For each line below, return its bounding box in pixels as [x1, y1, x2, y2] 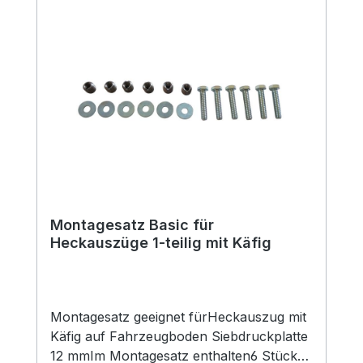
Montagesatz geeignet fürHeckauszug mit [50, 309, 306, 325]
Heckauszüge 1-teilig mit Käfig [50, 234, 271, 251]
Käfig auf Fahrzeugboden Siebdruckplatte [50, 328, 308, 344]
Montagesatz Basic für [50, 216, 214, 233]
